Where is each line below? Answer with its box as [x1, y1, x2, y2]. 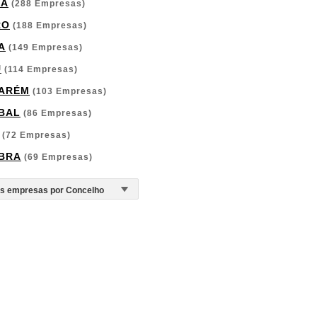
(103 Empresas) [30, 86, 107, 96]
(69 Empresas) [21, 152, 93, 162]
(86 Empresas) [21, 108, 92, 118]
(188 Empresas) [10, 21, 87, 30]
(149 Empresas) [6, 42, 83, 52]
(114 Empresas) [1, 64, 78, 74]
